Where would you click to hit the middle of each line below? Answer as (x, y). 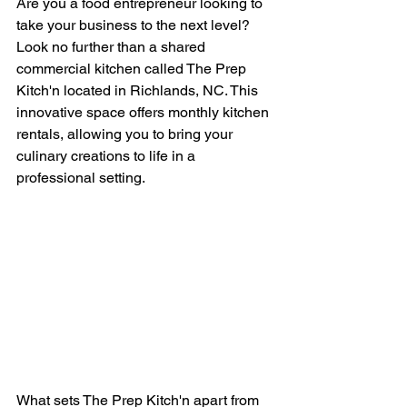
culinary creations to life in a (108, 156)
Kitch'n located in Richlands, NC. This (139, 90)
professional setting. (81, 178)
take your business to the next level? (135, 25)
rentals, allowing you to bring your (126, 134)
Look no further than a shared (113, 47)
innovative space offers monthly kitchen (144, 112)
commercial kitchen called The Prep (133, 69)
